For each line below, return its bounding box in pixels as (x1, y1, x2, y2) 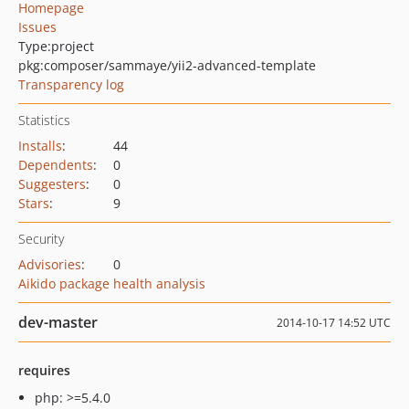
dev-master (18, 312, 98, 332)
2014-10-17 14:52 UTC (277, 315, 391, 330)
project (51, 37, 94, 55)
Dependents (18, 156, 93, 173)
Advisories (18, 256, 81, 273)
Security (18, 230, 64, 247)
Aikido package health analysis (18, 275, 205, 292)
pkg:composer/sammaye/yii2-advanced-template (18, 57, 316, 74)
